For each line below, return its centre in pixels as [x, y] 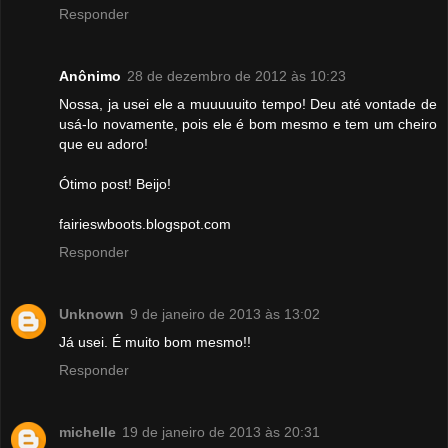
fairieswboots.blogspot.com [145, 224]
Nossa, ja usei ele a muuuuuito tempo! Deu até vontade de [248, 104]
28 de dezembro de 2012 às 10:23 [236, 76]
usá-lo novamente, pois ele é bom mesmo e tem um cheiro [248, 124]
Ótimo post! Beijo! [115, 184]
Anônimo [90, 76]
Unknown [91, 314]
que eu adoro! [103, 144]
